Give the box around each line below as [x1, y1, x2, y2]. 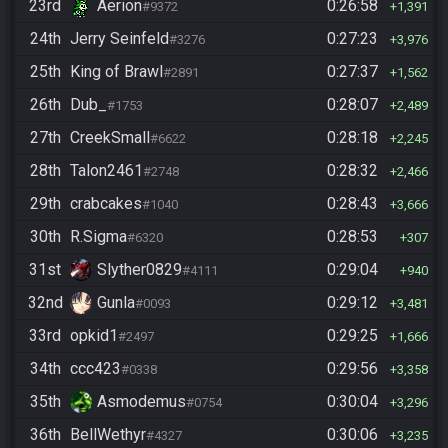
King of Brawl [70, 62, 163, 81]
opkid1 [70, 326, 118, 345]
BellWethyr [70, 425, 146, 444]
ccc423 [70, 359, 121, 378]
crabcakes [70, 194, 142, 213]
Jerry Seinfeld [70, 29, 169, 48]
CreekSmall [70, 128, 150, 147]
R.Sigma [70, 227, 127, 246]
